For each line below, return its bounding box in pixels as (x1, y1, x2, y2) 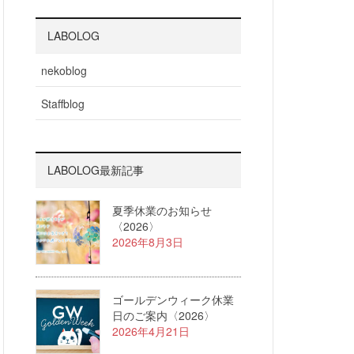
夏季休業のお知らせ (112, 202, 212, 218)
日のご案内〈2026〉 (112, 307, 215, 323)
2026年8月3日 (112, 234, 183, 250)
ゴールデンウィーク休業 (112, 292, 234, 307)
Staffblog (41, 96, 85, 111)
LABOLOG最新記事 (47, 162, 144, 178)
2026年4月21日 (112, 323, 190, 339)
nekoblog (41, 62, 87, 78)
